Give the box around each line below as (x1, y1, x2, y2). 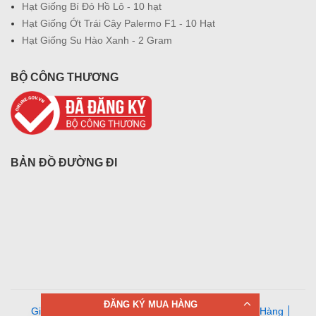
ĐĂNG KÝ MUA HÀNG (103, 299, 197, 310)
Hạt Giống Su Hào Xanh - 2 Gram (22, 35, 172, 47)
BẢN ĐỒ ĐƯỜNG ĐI (11, 157, 117, 169)
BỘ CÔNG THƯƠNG (11, 71, 119, 84)
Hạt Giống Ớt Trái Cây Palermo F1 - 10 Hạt (22, 18, 215, 30)
